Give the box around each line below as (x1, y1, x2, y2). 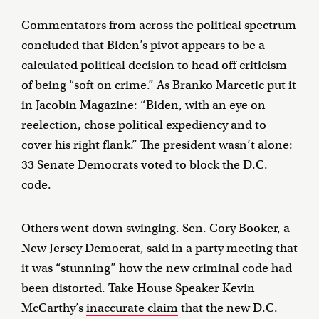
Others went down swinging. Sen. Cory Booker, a (21, 221, 290, 236)
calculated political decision (21, 58, 174, 73)
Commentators (21, 18, 106, 33)
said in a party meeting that (147, 241, 298, 256)
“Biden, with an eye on (137, 98, 266, 113)
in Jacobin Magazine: (21, 98, 137, 113)
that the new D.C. (178, 300, 278, 316)
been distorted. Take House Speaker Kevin (21, 281, 255, 296)
